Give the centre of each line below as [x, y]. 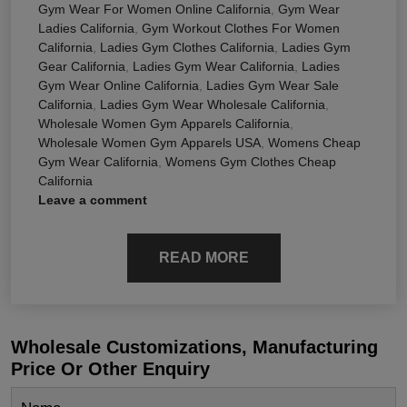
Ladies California [86, 29]
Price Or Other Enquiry [110, 369]
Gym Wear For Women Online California [154, 10]
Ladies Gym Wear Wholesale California [213, 105]
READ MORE [203, 258]
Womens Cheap [314, 143]
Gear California [82, 67]
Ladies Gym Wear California [213, 67]
